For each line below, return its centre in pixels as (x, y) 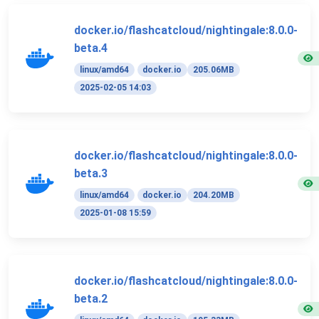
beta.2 (91, 298)
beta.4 (91, 48)
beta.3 (91, 173)
